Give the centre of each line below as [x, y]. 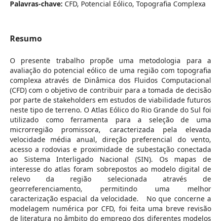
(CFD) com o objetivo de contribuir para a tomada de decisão [110, 90]
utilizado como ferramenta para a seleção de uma [110, 119]
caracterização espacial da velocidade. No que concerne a [110, 198]
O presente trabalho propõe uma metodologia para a [110, 60]
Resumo [26, 38]
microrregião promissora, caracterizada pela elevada [110, 129]
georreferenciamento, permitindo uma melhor [110, 188]
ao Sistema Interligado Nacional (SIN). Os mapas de [110, 159]
